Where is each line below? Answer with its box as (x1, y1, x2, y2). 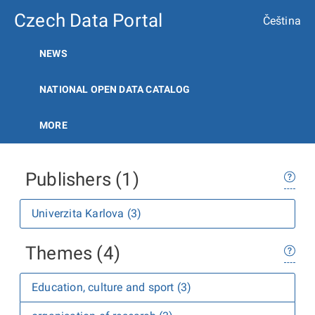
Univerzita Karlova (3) (32, 207, 142, 220)
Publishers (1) (25, 169, 139, 190)
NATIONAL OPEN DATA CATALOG (39, 84, 191, 95)
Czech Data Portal (14, 10, 163, 31)
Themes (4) (25, 243, 120, 264)
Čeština (262, 13, 301, 27)
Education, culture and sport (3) (32, 281, 192, 294)
